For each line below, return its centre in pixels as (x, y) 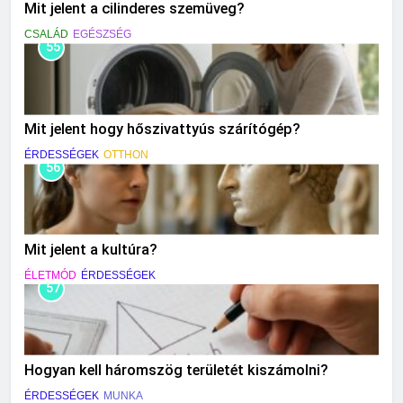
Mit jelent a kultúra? (91, 250)
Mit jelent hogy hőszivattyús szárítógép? (162, 130)
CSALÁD (46, 35)
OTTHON (126, 155)
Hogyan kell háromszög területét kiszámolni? (176, 370)
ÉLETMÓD (50, 276)
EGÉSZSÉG (102, 35)
